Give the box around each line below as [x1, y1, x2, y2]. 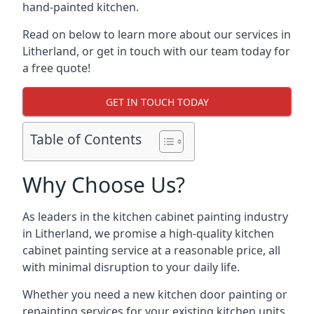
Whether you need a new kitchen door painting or [22, 287, 287, 302]
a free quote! [22, 60, 90, 76]
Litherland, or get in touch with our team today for [22, 43, 290, 59]
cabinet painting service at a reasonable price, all [22, 243, 280, 258]
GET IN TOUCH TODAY [105, 95, 209, 109]
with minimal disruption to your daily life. [22, 259, 240, 275]
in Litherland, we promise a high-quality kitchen [22, 226, 274, 241]
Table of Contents [30, 130, 142, 149]
